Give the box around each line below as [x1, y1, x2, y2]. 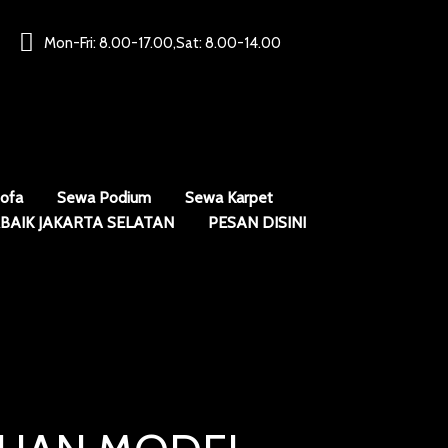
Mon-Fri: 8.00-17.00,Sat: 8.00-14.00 [43, 33, 281, 52]
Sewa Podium [57, 188, 151, 207]
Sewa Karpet [185, 188, 273, 207]
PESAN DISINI [207, 213, 306, 232]
